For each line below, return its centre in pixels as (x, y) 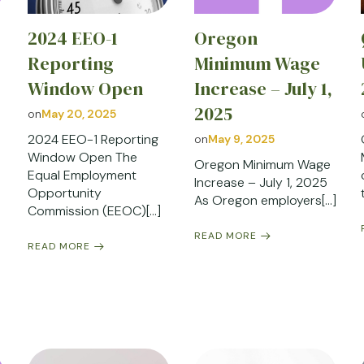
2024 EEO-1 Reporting (93, 139)
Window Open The (82, 157)
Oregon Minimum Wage (262, 164)
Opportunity (64, 193)
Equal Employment (82, 175)
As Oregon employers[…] (265, 200)
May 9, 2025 (241, 139)
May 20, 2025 (78, 113)
